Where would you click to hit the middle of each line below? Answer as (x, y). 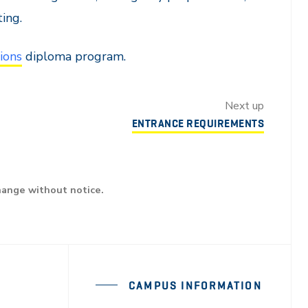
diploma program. (74, 56)
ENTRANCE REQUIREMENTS (198, 123)
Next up (244, 106)
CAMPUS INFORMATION (195, 285)
